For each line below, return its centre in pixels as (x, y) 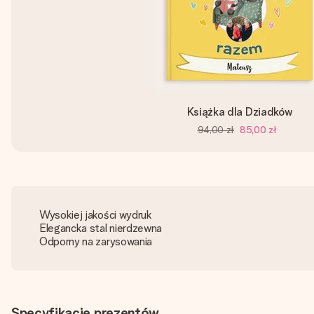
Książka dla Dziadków (240, 112)
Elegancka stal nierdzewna (101, 228)
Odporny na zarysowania (96, 241)
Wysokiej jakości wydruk (96, 215)
